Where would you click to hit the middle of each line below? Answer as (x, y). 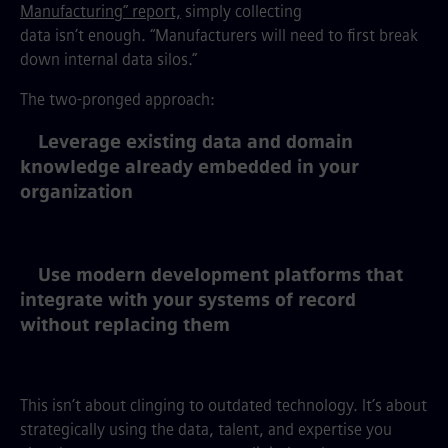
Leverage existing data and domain (195, 142)
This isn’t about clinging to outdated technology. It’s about (223, 405)
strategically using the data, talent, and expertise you (206, 429)
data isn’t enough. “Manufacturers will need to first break (219, 35)
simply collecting (241, 11)
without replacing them (125, 325)
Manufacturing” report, (100, 11)
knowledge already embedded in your (189, 167)
